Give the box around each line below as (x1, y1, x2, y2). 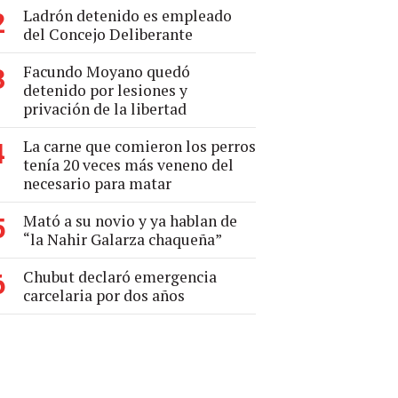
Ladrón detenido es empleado (23, 5, 232, 26)
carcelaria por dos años (23, 285, 185, 306)
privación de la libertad (23, 99, 187, 119)
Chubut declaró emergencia (23, 267, 217, 287)
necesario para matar (23, 173, 171, 194)
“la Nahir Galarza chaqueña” (23, 229, 222, 250)
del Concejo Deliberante (23, 24, 193, 44)
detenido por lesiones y (23, 80, 187, 100)
